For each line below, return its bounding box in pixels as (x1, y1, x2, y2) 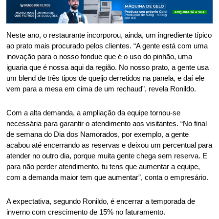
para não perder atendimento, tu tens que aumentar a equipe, (6, 162, 200, 171)
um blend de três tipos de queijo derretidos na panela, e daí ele (6, 74, 205, 82)
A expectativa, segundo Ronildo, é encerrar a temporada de (6, 197, 196, 205)
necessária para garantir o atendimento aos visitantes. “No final (6, 119, 207, 128)
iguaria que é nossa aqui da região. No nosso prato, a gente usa (6, 63, 209, 71)
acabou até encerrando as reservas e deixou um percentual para (6, 141, 213, 149)
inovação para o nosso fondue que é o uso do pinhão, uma (6, 52, 193, 61)
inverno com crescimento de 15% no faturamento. (6, 208, 168, 216)
